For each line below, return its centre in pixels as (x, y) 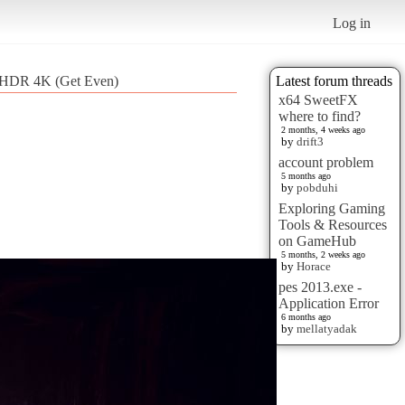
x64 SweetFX (318, 99)
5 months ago (306, 175)
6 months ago (306, 316)
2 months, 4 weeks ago (323, 129)
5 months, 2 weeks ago (323, 254)
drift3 (310, 141)
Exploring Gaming (332, 208)
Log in (352, 23)
